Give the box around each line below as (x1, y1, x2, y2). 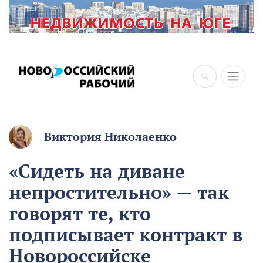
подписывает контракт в (9, 222, 242, 247)
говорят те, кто (9, 201, 151, 226)
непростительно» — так (9, 180, 229, 205)
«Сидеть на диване (9, 159, 185, 184)
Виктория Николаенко (44, 129, 177, 145)
